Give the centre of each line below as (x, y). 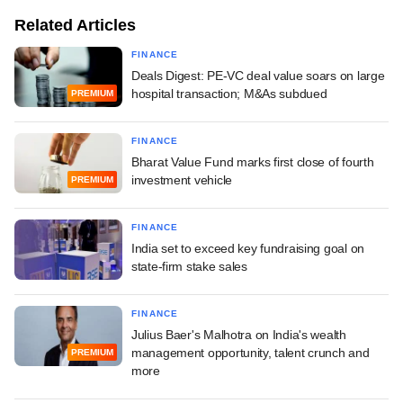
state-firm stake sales (189, 266)
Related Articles (75, 25)
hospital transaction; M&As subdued (229, 93)
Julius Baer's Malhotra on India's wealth (239, 334)
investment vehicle (182, 179)
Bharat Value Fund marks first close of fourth (253, 161)
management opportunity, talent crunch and (251, 352)
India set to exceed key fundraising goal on (248, 248)
